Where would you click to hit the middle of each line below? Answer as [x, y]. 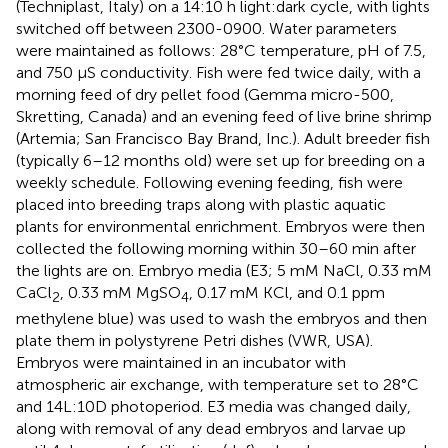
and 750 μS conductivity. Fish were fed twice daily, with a [218, 72]
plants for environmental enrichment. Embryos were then [220, 226]
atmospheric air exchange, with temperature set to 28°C [217, 384]
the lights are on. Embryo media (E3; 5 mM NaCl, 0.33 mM [224, 270]
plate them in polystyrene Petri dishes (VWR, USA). [194, 340]
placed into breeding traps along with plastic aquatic [201, 204]
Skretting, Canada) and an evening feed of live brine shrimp [224, 116]
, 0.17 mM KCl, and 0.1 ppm [287, 292]
